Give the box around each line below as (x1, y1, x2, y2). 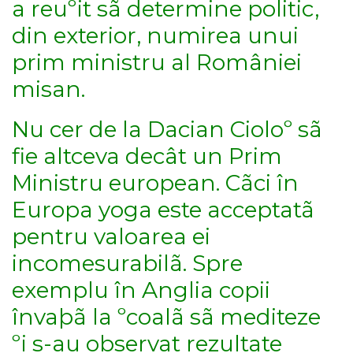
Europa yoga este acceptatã (12, 196, 314, 224)
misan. (12, 76, 85, 103)
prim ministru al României (12, 49, 302, 76)
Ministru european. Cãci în (12, 169, 299, 197)
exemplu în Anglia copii (12, 277, 270, 304)
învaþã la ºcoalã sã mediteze (12, 303, 321, 331)
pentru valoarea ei (12, 223, 210, 251)
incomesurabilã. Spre (12, 250, 243, 277)
